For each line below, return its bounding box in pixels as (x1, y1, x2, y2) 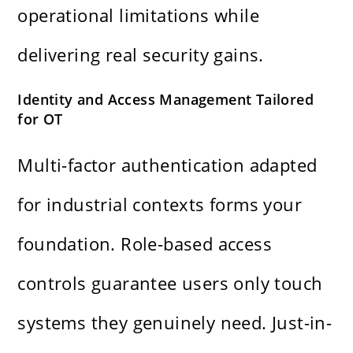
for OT (17, 110, 63, 129)
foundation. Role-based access (17, 232, 273, 256)
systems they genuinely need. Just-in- (17, 310, 333, 335)
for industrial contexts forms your (17, 192, 303, 217)
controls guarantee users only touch (17, 271, 323, 295)
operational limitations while (17, 3, 260, 28)
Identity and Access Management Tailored (17, 90, 314, 110)
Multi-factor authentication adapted (17, 153, 318, 177)
